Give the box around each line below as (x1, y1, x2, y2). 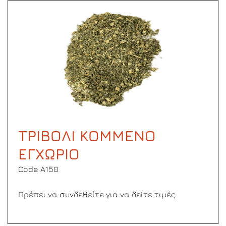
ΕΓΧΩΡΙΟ (18, 145, 80, 163)
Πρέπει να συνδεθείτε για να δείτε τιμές (18, 190, 176, 199)
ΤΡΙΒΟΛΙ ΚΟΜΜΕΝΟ (18, 127, 156, 145)
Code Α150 (18, 164, 59, 174)
